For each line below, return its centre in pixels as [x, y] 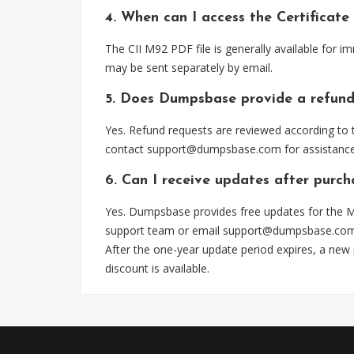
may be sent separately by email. [189, 68]
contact [126, 149]
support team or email [164, 230]
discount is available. [157, 268]
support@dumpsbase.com [214, 149]
